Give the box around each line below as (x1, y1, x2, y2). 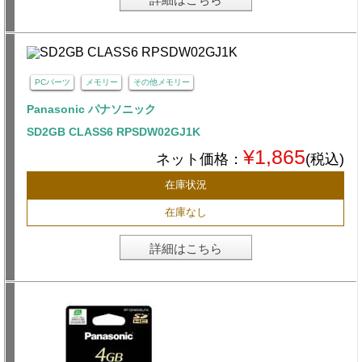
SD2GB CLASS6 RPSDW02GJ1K (27, 124, 200, 138)
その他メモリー (133, 77, 190, 86)
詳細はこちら (149, 241, 222, 255)
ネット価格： (156, 150, 243, 167)
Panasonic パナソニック (27, 102, 156, 116)
